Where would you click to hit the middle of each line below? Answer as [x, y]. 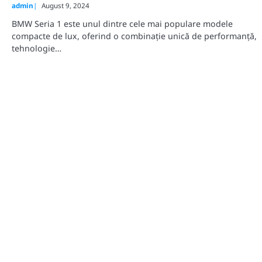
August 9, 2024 [65, 6]
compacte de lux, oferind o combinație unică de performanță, [134, 36]
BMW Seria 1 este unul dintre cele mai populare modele [122, 24]
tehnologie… [37, 49]
